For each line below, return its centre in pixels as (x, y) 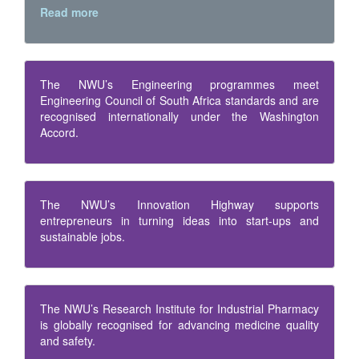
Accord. (59, 133)
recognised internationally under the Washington (179, 117)
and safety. (68, 341)
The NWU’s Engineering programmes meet (179, 85)
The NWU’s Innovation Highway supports (179, 205)
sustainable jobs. (83, 237)
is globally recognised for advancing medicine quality (179, 325)
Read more (69, 12)
